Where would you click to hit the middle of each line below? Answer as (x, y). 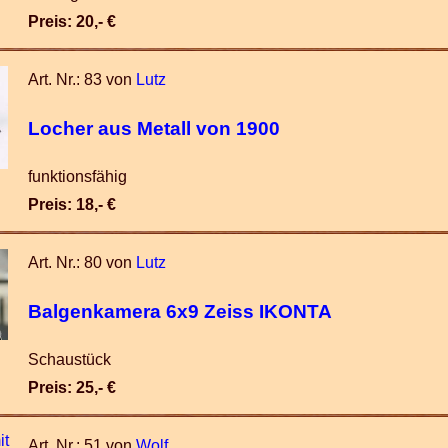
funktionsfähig (77, 176)
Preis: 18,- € (72, 204)
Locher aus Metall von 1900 (154, 128)
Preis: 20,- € (72, 21)
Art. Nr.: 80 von (82, 262)
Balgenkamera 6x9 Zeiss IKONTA (180, 311)
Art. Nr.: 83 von (82, 79)
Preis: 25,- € (72, 387)
